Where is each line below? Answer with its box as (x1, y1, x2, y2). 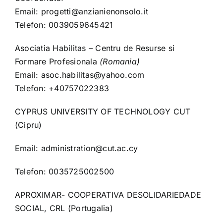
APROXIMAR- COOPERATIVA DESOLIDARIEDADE (14, 190, 202, 200)
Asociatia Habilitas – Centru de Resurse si (14, 43, 175, 54)
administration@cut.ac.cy (41, 143, 138, 154)
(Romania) (100, 56, 140, 67)
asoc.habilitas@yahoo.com (41, 70, 145, 80)
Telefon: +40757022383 (14, 83, 110, 94)
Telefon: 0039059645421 (14, 20, 113, 30)
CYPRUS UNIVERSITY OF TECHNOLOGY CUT (14, 107, 191, 117)
